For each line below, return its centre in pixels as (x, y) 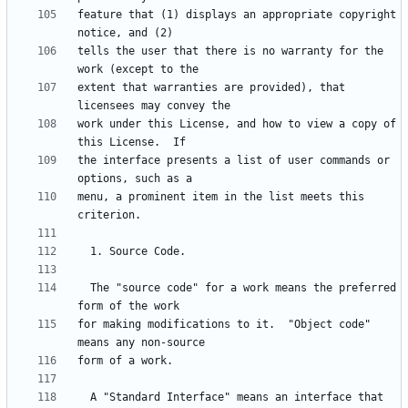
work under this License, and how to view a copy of (237, 124)
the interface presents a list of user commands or (234, 161)
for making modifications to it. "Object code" (224, 325)
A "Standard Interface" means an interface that (84, 398)
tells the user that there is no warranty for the (230, 51)
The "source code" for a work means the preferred (84, 288)
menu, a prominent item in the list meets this (221, 197)
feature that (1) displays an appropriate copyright (237, 15)
